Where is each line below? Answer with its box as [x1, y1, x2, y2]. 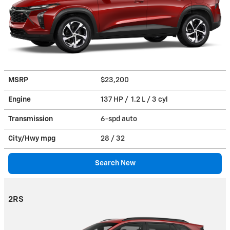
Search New [94, 159, 136, 167]
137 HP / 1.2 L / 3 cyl [101, 95, 169, 103]
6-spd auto [101, 115, 139, 123]
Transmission [8, 115, 53, 123]
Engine [8, 95, 31, 103]
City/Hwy [8, 135, 41, 142]
